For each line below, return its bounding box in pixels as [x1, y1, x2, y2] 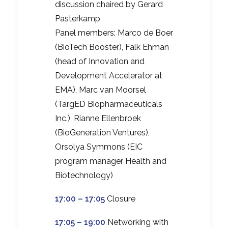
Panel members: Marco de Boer [55, 28, 173, 38]
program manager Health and [55, 156, 166, 166]
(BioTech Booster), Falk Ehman [55, 42, 169, 52]
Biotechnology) [55, 170, 113, 181]
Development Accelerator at [55, 71, 162, 81]
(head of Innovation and [55, 56, 145, 67]
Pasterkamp [55, 14, 100, 24]
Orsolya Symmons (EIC [55, 142, 142, 152]
